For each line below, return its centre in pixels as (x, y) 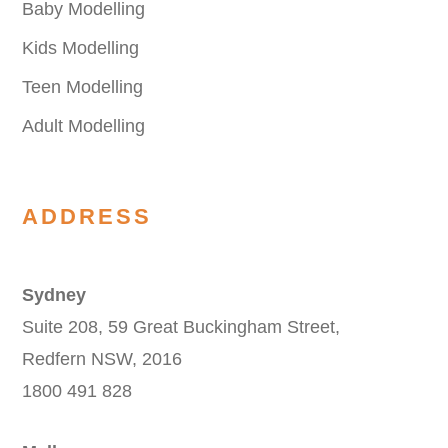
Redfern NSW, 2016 (102, 359)
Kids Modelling (81, 48)
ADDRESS (87, 217)
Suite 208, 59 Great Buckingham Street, (181, 327)
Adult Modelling (84, 126)
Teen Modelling (83, 87)
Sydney (54, 295)
